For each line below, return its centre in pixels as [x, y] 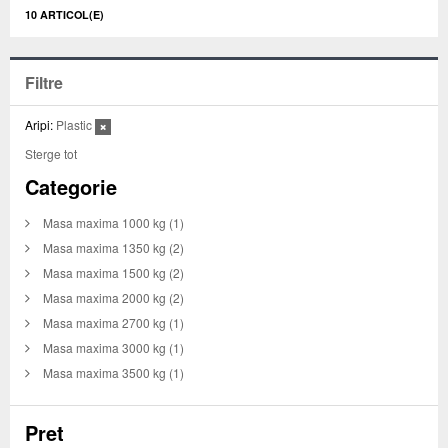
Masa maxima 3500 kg [104, 373]
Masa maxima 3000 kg [104, 348]
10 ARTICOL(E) [64, 15]
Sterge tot [51, 154]
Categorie [71, 187]
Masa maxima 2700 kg [104, 323]
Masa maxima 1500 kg [104, 273]
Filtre [44, 83]
